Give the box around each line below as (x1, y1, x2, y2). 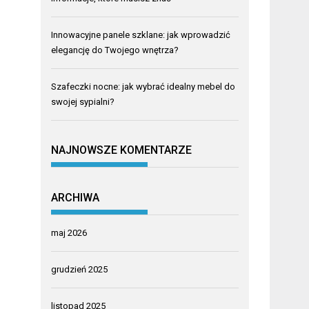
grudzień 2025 (51, 263, 108, 275)
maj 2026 (51, 227, 88, 238)
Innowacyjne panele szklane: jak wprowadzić (51, 29, 231, 40)
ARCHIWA (51, 190, 100, 204)
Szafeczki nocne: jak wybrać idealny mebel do (51, 81, 236, 92)
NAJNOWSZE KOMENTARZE (51, 143, 192, 157)
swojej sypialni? (51, 96, 115, 107)
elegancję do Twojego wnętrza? (51, 44, 179, 55)
